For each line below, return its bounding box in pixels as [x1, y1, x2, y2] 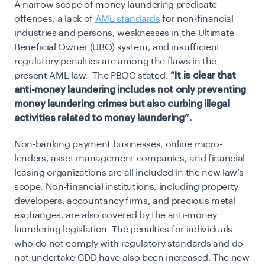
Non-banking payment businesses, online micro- [14, 140, 222, 150]
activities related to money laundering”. [14, 114, 193, 124]
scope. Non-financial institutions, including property [14, 182, 239, 192]
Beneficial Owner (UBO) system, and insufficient [14, 43, 220, 53]
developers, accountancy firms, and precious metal [14, 196, 236, 206]
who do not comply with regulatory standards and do [14, 239, 243, 249]
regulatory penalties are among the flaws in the [14, 57, 216, 67]
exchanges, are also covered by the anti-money [14, 211, 217, 221]
